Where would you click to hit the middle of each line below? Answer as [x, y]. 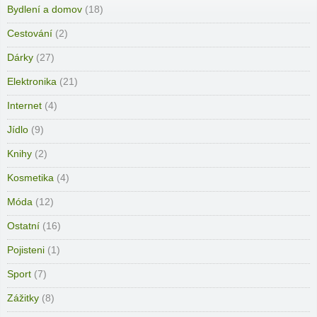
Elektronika [32, 82]
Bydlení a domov [45, 10]
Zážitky [23, 299]
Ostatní [23, 226]
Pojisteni [26, 250]
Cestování [30, 34]
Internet [24, 106]
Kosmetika [30, 178]
